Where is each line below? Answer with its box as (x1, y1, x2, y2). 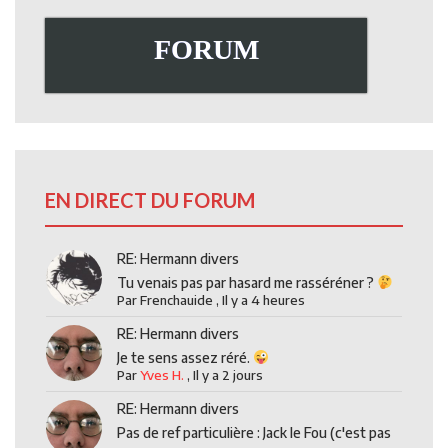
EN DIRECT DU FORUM (45, 187, 255, 212)
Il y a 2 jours (193, 366, 264, 383)
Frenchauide (140, 291, 214, 308)
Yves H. (140, 366, 185, 383)
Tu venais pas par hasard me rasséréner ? (117, 273, 378, 291)
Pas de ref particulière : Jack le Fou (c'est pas (117, 423, 392, 441)
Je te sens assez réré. (117, 348, 254, 366)
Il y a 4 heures (222, 291, 306, 308)
